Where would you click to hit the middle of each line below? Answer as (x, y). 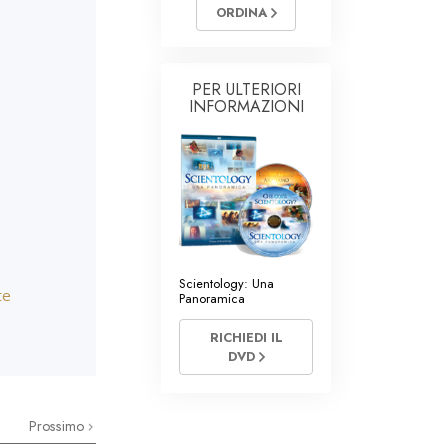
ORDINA (243, 13)
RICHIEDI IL (246, 338)
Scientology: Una (226, 284)
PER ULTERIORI (246, 90)
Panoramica (212, 299)
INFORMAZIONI (246, 107)
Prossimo (58, 426)
